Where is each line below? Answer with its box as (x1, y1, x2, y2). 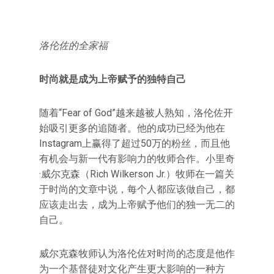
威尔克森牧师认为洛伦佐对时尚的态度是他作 (39, 248, 235, 259)
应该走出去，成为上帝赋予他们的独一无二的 (39, 199, 235, 210)
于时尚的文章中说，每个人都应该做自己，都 (39, 183, 235, 195)
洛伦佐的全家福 (39, 40, 108, 51)
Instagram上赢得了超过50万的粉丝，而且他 (39, 138, 230, 149)
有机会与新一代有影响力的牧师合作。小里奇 (39, 153, 235, 165)
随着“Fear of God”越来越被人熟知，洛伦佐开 (39, 107, 233, 119)
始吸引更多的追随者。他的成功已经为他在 (39, 122, 225, 134)
